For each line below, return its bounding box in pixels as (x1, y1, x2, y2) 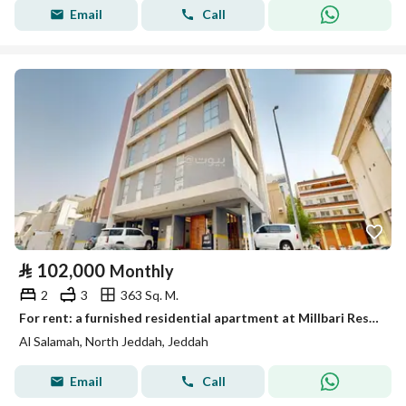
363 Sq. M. (121, 286, 179, 303)
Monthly (110, 261, 174, 281)
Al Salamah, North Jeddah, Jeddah (19, 333, 208, 349)
